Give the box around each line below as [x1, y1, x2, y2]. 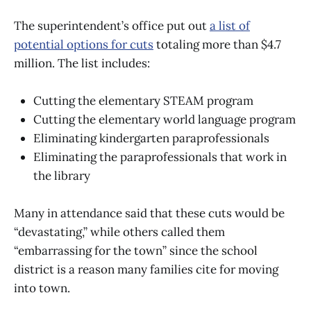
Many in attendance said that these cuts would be [14, 205, 285, 221]
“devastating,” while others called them [14, 224, 225, 240]
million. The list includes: [14, 56, 150, 71]
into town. [14, 280, 70, 296]
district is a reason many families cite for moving [14, 262, 278, 278]
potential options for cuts [14, 37, 153, 52]
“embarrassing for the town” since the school [14, 243, 258, 259]
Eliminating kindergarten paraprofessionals [33, 131, 269, 146]
